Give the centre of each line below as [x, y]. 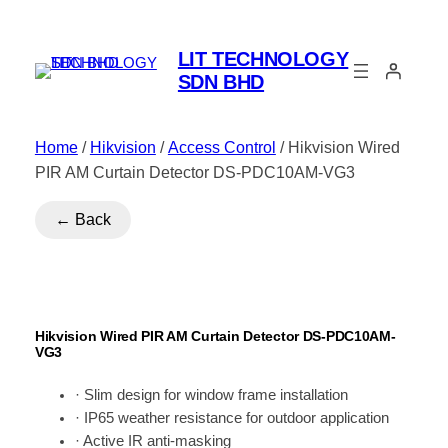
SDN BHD [221, 82]
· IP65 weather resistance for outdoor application [231, 417]
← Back [82, 219]
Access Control [221, 147]
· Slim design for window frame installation [211, 394]
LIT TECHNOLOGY [263, 59]
